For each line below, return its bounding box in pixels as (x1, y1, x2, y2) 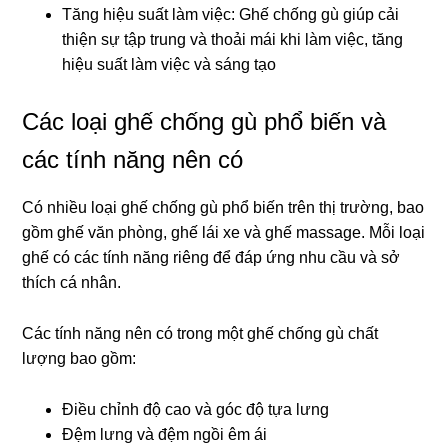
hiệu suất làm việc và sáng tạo (62, 56, 277, 74)
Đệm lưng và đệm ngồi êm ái (62, 426, 268, 444)
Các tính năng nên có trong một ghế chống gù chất (22, 325, 379, 343)
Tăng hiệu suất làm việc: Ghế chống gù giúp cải (62, 6, 400, 24)
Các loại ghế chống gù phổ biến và (22, 108, 387, 136)
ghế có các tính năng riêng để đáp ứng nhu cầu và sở (22, 249, 401, 267)
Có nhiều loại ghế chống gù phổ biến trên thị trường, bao (22, 199, 425, 217)
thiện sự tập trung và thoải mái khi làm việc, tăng (62, 31, 404, 49)
